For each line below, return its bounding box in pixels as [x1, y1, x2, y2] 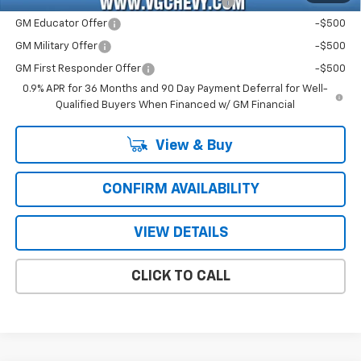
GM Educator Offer [15, 18, 107, 29]
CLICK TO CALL [131, 268, 230, 284]
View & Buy [152, 138, 233, 153]
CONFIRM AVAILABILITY [102, 181, 259, 197]
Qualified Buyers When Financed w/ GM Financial [55, 99, 295, 110]
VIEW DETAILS [133, 225, 228, 240]
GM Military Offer [15, 40, 98, 52]
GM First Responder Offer [15, 63, 141, 74]
